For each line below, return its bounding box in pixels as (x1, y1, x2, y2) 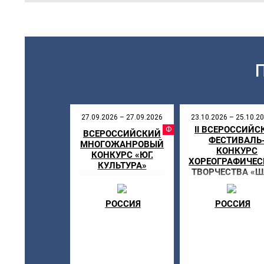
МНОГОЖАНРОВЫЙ (80, 139, 164, 150)
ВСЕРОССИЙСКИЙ (83, 128, 161, 139)
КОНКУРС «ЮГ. (91, 150, 153, 160)
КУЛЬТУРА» (97, 160, 147, 171)
